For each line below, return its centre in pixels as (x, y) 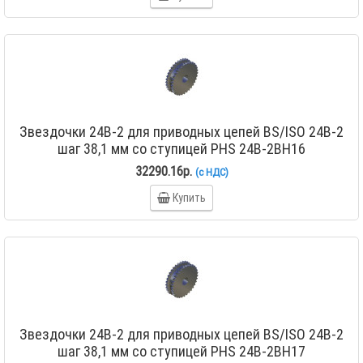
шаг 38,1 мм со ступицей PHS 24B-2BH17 (181, 351)
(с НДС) (211, 172)
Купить (189, 198)
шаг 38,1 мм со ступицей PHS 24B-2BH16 (181, 149)
